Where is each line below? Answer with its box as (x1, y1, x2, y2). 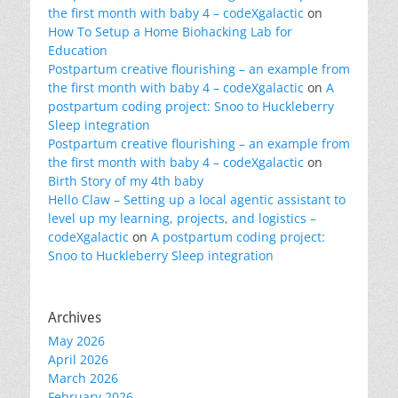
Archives (48, 309, 101, 326)
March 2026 (48, 370, 118, 386)
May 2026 (48, 332, 105, 349)
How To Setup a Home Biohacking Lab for (48, 23, 292, 40)
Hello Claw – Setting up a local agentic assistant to (48, 191, 346, 208)
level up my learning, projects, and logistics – (48, 210, 316, 227)
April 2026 (48, 351, 108, 368)
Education (48, 42, 107, 59)
